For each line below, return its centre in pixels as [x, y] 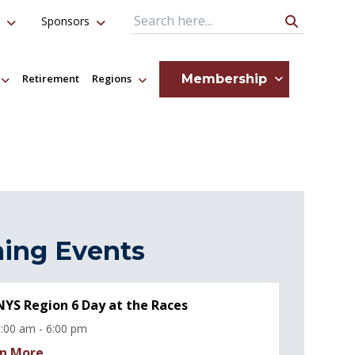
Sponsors [65, 21]
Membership [224, 78]
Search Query [170, 29]
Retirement [51, 79]
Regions [112, 79]
